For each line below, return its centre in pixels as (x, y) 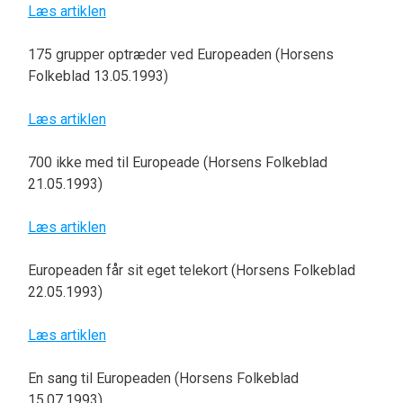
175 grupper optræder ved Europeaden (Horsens (180, 55)
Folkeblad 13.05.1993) (98, 76)
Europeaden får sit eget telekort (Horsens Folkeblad (191, 271)
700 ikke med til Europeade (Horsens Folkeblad (177, 163)
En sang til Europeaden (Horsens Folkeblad (163, 379)
